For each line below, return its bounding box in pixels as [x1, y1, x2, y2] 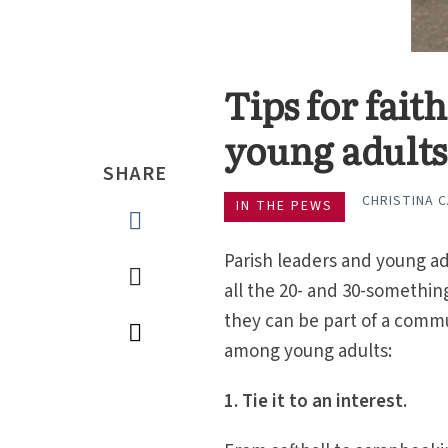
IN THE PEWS [236, 196, 334, 216]
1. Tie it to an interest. [224, 388, 408, 415]
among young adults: [224, 338, 393, 365]
